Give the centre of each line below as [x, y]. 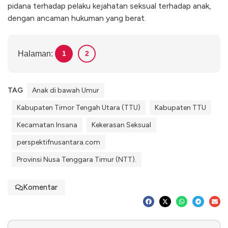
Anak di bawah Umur [66, 90]
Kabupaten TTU [180, 107]
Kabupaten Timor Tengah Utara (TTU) [79, 107]
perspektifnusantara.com [59, 142]
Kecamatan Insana [47, 125]
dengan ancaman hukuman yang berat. [77, 18]
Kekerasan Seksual [121, 125]
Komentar [40, 187]
